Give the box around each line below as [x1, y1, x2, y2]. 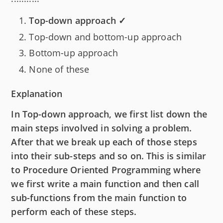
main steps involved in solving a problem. [11, 121, 192, 134]
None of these [29, 63, 90, 75]
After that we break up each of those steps [11, 135, 197, 148]
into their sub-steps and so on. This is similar [11, 149, 207, 162]
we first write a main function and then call [11, 177, 199, 190]
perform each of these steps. [11, 205, 137, 218]
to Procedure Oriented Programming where [11, 163, 201, 176]
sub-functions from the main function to [11, 191, 187, 204]
